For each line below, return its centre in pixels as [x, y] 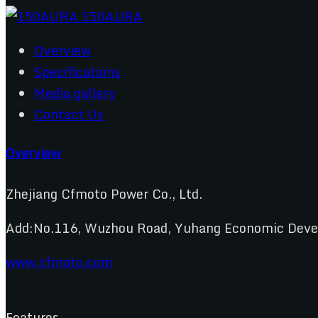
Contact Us [69, 114]
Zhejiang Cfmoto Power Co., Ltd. [104, 193]
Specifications [77, 71]
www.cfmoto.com [59, 262]
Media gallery [75, 93]
